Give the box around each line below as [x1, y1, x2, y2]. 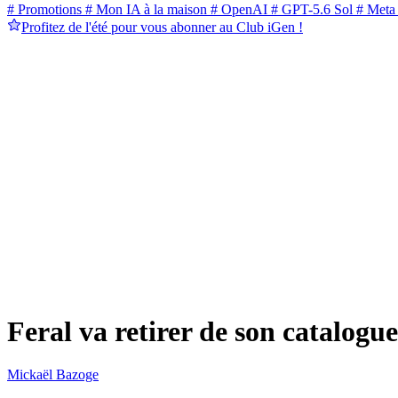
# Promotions [7, 2, 82, 18]
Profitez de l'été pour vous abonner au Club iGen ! [21, 20, 303, 36]
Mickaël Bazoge [7, 367, 99, 383]
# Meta [353, 2, 395, 18]
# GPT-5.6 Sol [267, 2, 353, 18]
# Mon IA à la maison [82, 2, 207, 18]
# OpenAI [207, 2, 267, 18]
